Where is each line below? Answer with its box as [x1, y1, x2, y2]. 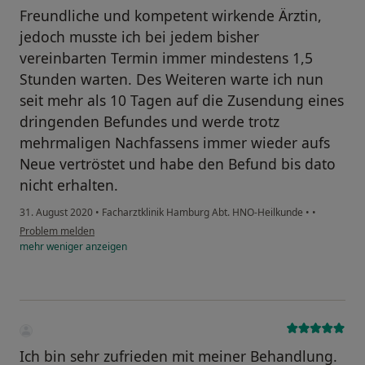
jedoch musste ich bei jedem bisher [20, 27, 259, 47]
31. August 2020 [20, 205, 93, 220]
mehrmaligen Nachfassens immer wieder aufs [20, 133, 330, 153]
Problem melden [20, 224, 95, 239]
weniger [46, 240, 83, 254]
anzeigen [83, 240, 127, 254]
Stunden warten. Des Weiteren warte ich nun [20, 69, 323, 90]
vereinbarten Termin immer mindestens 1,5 [20, 48, 313, 68]
